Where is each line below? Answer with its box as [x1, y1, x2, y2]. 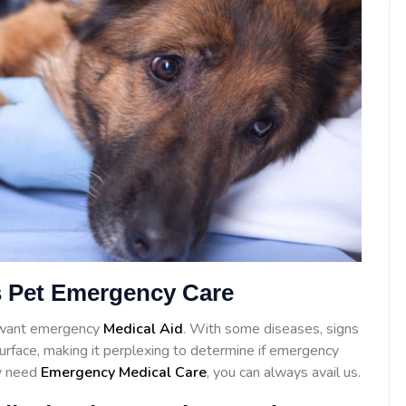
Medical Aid [103, 319, 183, 340]
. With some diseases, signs [183, 319, 359, 340]
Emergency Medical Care [41, 362, 207, 383]
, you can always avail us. [207, 362, 361, 383]
